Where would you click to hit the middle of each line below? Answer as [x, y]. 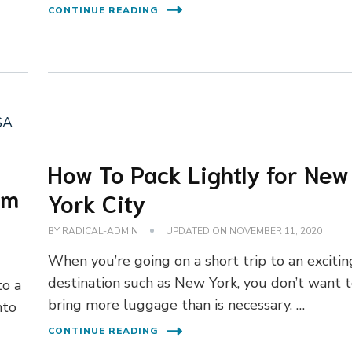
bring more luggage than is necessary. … [177, 304]
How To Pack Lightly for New [199, 173]
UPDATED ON [198, 231]
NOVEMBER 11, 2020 [276, 231]
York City [97, 202]
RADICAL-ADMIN [101, 231]
